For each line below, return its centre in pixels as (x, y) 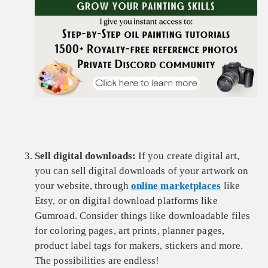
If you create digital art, (188, 156)
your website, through (83, 185)
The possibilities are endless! (97, 260)
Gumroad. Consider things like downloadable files (143, 215)
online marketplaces (176, 185)
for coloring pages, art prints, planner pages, (130, 230)
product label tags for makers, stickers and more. (139, 245)
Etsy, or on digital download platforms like (126, 200)
